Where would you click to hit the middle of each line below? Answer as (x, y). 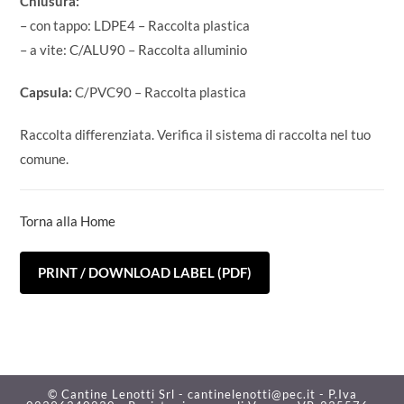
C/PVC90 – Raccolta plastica (161, 92)
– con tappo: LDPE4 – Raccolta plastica (135, 26)
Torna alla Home (68, 221)
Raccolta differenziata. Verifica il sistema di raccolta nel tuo (196, 135)
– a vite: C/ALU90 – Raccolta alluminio (134, 50)
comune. (45, 159)
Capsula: (48, 92)
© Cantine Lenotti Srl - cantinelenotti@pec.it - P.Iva (202, 395)
